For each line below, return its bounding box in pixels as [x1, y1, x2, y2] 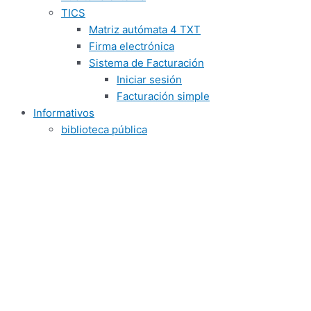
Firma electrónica [89, 40, 174, 53]
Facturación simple [117, 90, 210, 103]
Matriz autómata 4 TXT [89, 23, 201, 36]
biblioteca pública [61, 123, 147, 136]
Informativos [33, 106, 94, 119]
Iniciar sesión [117, 73, 182, 86]
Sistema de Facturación [89, 56, 204, 69]
